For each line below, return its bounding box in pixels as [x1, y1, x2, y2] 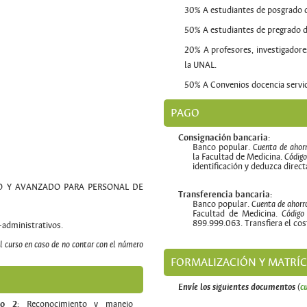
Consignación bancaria [178, 132, 268, 144]
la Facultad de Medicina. [193, 151, 285, 163]
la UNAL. [184, 59, 217, 71]
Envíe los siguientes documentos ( [178, 282, 300, 293]
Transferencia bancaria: [178, 189, 272, 201]
